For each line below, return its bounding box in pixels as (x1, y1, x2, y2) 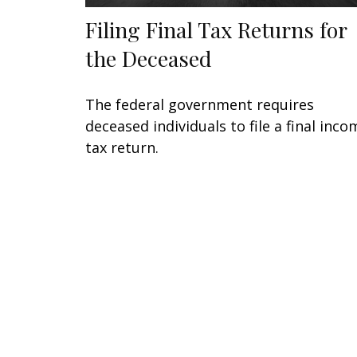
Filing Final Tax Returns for (85, 15, 347, 45)
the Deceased (85, 44, 212, 73)
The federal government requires (85, 95, 314, 115)
